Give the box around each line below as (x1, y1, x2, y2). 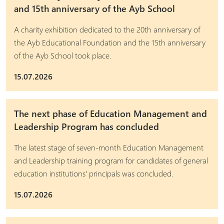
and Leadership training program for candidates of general (14, 155, 208, 165)
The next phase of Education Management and (14, 107, 207, 119)
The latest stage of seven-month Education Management (14, 142, 203, 152)
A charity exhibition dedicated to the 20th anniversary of (14, 24, 200, 34)
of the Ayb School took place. (14, 50, 111, 60)
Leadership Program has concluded (14, 120, 159, 132)
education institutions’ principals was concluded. (14, 168, 173, 178)
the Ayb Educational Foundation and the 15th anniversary (14, 37, 205, 47)
